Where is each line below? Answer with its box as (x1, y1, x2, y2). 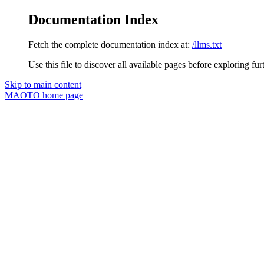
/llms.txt (192, 39, 222, 49)
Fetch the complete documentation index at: (28, 39, 190, 49)
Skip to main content (5, 79, 81, 90)
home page (40, 90, 83, 100)
